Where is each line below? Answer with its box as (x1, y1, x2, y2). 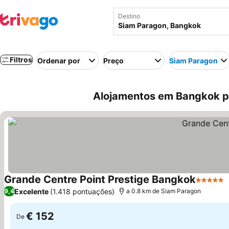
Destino (118, 12, 140, 20)
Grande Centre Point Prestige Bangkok (4, 173, 196, 186)
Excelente (14, 187, 49, 196)
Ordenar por (37, 56, 80, 65)
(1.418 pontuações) (50, 187, 114, 196)
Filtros (10, 55, 32, 64)
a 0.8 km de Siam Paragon (126, 187, 201, 195)
